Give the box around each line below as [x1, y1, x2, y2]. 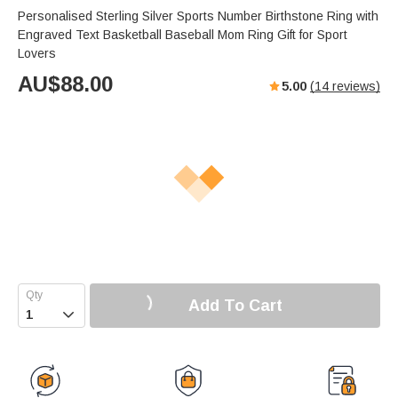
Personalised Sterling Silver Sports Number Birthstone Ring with [18, 9, 378, 24]
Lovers [18, 46, 56, 61]
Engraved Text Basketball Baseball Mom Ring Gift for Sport [18, 28, 347, 43]
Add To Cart [187, 296, 283, 314]
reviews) [329, 79, 380, 94]
